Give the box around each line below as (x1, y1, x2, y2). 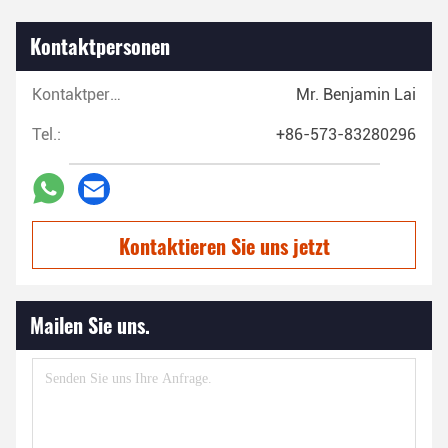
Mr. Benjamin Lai (296, 84, 416, 104)
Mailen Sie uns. (30, 309, 150, 340)
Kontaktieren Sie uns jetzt (118, 230, 330, 261)
